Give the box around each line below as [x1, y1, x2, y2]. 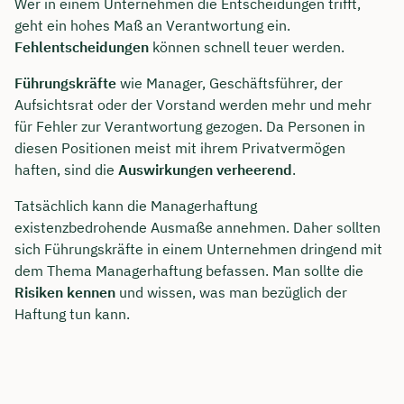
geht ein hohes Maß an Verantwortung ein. [14, 15, 290, 34]
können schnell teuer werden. [149, 37, 344, 56]
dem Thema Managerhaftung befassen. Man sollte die [14, 261, 363, 280]
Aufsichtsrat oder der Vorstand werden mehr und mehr [14, 95, 372, 114]
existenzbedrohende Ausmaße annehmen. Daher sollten [14, 217, 381, 236]
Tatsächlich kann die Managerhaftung [14, 196, 257, 215]
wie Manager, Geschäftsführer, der [116, 73, 343, 92]
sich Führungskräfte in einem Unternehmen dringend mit [14, 239, 382, 258]
